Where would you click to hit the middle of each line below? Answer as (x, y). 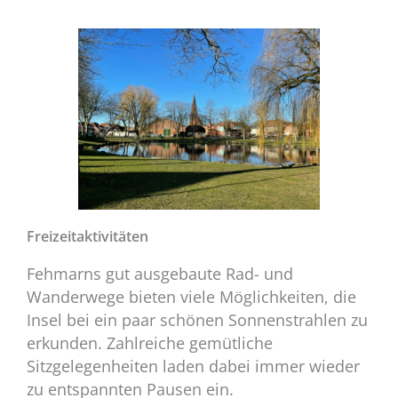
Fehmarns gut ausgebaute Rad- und (160, 273)
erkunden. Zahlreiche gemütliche (150, 342)
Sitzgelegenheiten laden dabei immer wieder (193, 366)
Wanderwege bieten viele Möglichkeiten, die (191, 296)
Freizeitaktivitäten (88, 235)
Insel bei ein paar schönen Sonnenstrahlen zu (197, 319)
